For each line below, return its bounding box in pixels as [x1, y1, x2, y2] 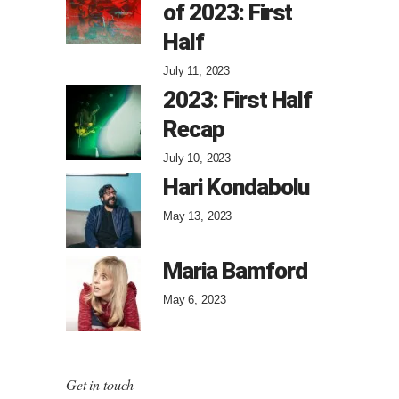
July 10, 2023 [163, 151, 232, 166]
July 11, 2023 [163, 64, 231, 78]
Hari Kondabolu [163, 174, 310, 201]
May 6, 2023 [163, 293, 226, 307]
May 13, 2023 [163, 209, 232, 224]
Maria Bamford [163, 257, 307, 285]
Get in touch [66, 375, 134, 395]
